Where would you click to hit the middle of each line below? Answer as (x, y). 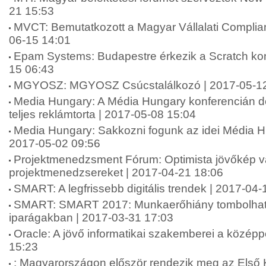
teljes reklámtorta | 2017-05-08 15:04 (102, 114)
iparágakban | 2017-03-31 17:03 (91, 218)
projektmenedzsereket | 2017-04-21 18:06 (116, 172)
